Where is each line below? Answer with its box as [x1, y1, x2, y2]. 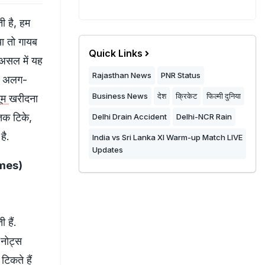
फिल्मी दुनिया [206, 91, 241, 101]
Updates [92, 145, 123, 154]
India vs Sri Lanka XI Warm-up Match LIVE [92, 132, 243, 142]
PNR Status [161, 70, 201, 80]
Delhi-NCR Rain [176, 112, 232, 121]
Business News [92, 91, 148, 101]
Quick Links [89, 47, 143, 59]
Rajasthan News [92, 70, 151, 80]
